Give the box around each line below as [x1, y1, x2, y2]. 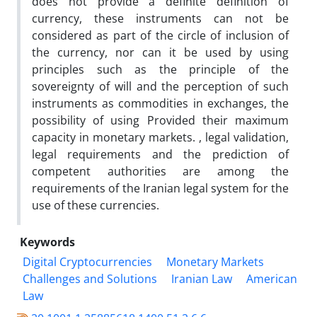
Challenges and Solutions [23, 270, 157, 287]
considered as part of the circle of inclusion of [32, 27, 289, 43]
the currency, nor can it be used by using [32, 44, 289, 60]
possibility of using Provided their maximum [32, 112, 289, 128]
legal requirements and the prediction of [32, 146, 289, 162]
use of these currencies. [32, 197, 159, 213]
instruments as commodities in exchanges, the [32, 95, 289, 111]
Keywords [20, 234, 75, 250]
